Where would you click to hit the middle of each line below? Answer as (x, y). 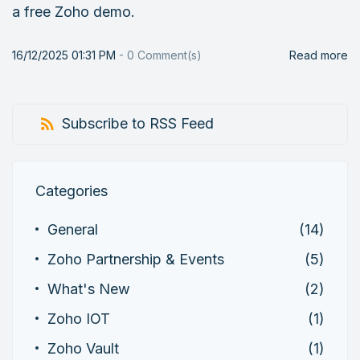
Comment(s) (168, 55)
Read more (319, 55)
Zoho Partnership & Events (136, 259)
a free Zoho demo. (74, 12)
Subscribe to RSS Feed (138, 123)
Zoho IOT (79, 318)
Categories (72, 190)
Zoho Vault (83, 348)
